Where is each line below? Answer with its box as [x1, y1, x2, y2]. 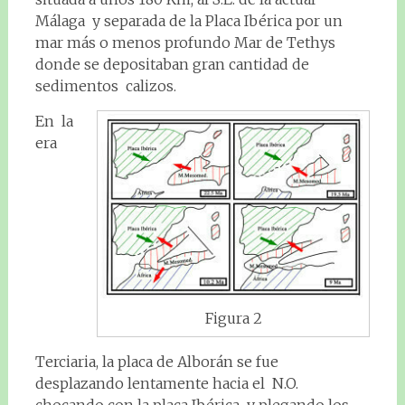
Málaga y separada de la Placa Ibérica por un [34, 11, 343, 30]
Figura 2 [204, 309, 262, 328]
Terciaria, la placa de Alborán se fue [34, 353, 278, 372]
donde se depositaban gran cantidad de [34, 54, 309, 73]
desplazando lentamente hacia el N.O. [34, 374, 298, 393]
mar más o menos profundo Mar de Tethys [34, 33, 335, 52]
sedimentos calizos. [34, 76, 176, 95]
